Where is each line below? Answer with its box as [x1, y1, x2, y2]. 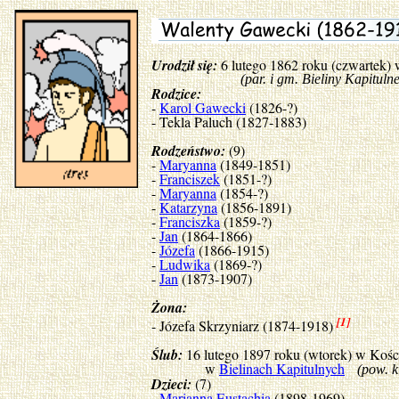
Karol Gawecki [159, 98, 246, 117]
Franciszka [159, 212, 220, 231]
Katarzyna [159, 198, 217, 216]
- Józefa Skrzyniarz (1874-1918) [151, 316, 337, 336]
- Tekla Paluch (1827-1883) [151, 112, 306, 131]
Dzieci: [151, 374, 191, 395]
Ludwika [159, 255, 210, 273]
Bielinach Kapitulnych [219, 359, 345, 379]
